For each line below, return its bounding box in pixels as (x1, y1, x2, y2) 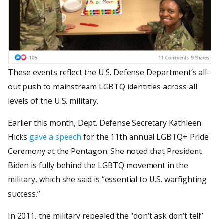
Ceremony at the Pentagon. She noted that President (8, 145, 202, 156)
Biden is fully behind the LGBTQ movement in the (8, 159, 188, 171)
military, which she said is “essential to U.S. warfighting (8, 174, 207, 185)
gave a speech (29, 131, 81, 142)
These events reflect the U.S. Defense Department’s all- (8, 66, 210, 78)
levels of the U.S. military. (8, 95, 98, 106)
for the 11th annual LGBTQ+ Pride (81, 131, 209, 142)
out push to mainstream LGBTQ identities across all (8, 81, 197, 92)
